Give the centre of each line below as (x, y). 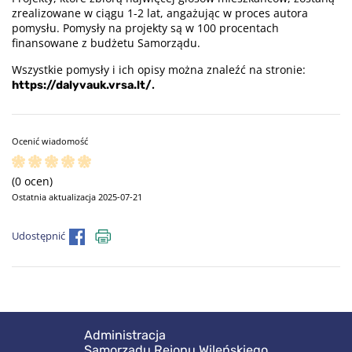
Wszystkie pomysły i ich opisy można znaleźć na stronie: (159, 70)
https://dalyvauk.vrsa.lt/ (82, 86)
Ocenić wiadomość (50, 141)
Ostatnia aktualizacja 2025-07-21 (77, 197)
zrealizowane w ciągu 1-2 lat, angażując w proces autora (160, 13)
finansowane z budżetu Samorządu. (106, 43)
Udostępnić (38, 236)
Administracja (125, 335)
